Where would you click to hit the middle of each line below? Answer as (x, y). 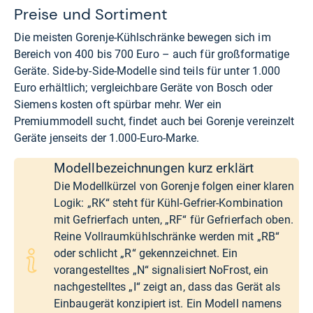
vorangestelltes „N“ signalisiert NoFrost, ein (161, 270)
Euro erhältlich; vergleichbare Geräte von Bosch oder (143, 87)
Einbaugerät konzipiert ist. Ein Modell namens (168, 303)
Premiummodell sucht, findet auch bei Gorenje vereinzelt (154, 121)
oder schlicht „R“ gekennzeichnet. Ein (146, 253)
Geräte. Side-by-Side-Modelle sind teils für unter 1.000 (147, 71)
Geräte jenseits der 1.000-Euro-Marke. (107, 138)
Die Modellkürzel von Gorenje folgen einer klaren (174, 186)
